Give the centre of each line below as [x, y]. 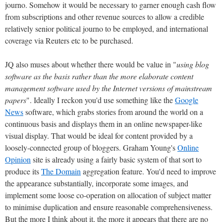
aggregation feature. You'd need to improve [148, 171]
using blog [193, 64]
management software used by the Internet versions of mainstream [109, 88]
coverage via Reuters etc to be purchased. [69, 40]
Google [187, 100]
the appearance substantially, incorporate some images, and [97, 183]
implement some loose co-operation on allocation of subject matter [108, 195]
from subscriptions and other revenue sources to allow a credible [105, 16]
